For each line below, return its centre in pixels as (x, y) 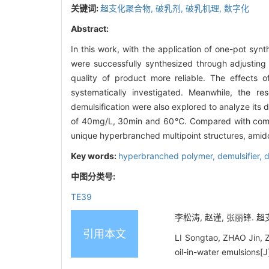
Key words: (95, 156)
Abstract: (90, 28)
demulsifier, (241, 156)
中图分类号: (94, 176)
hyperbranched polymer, (168, 156)
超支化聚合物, (128, 8)
